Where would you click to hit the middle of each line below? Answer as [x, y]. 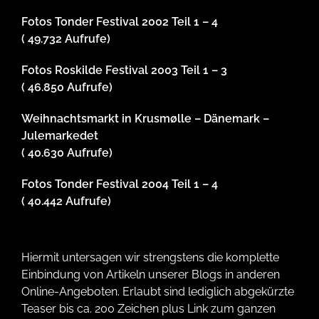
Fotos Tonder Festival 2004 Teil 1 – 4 [120, 184]
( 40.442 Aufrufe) [66, 202]
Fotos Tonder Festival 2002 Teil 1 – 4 [120, 22]
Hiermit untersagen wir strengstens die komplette [150, 258]
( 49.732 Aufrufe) [66, 39]
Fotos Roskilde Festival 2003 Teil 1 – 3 [124, 70]
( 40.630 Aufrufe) [67, 153]
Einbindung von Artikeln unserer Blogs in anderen [151, 275]
